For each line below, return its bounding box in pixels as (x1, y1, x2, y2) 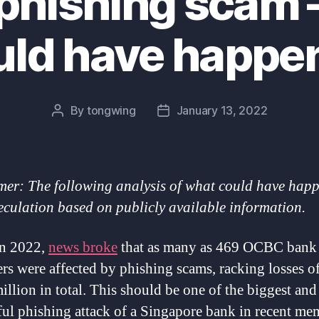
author (56, 121, 91, 136)
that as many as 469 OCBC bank (117, 238, 317, 258)
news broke (48, 238, 117, 258)
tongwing (86, 103, 136, 117)
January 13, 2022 (176, 103, 268, 117)
